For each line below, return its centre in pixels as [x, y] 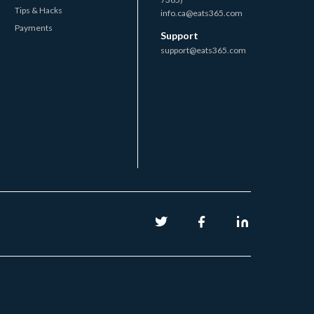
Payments [34, 27]
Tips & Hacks [39, 10]
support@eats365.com [203, 50]
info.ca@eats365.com [201, 13]
